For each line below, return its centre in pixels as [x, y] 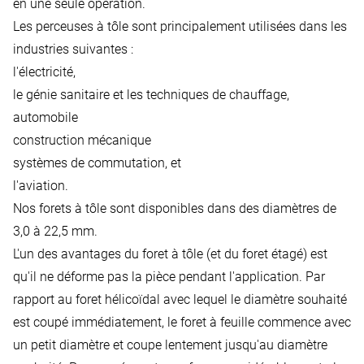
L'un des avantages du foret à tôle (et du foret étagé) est [170, 253]
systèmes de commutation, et [97, 162]
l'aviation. [41, 185]
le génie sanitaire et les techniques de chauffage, [151, 94]
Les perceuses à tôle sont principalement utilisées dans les [180, 26]
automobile [45, 117]
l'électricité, [44, 71]
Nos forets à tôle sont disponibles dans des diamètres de [175, 208]
